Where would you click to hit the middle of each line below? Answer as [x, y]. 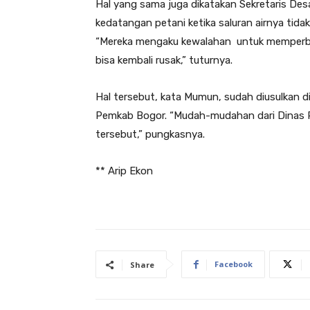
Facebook [234, 264]
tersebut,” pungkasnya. [150, 135]
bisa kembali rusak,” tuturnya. [164, 61]
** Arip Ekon [124, 171]
